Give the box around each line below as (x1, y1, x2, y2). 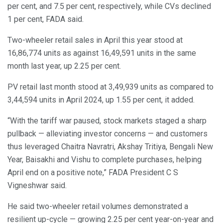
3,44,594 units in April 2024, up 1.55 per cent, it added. (7, 95, 195, 105)
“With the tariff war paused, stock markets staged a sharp (7, 115, 207, 125)
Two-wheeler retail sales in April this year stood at (7, 35, 183, 45)
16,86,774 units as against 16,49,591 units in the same (7, 48, 196, 58)
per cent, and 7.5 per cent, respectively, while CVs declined (7, 1, 211, 11)
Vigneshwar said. (7, 180, 67, 190)
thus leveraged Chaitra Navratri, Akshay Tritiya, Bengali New (7, 141, 213, 151)
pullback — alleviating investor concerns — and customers (7, 128, 208, 138)
